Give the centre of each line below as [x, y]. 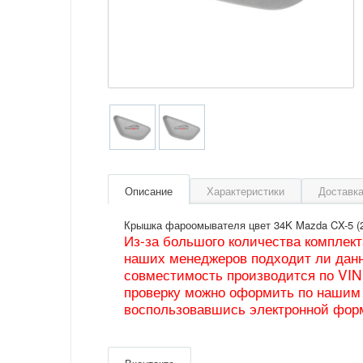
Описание [149, 191]
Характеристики [246, 191]
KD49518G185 [205, 341]
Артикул [145, 341]
